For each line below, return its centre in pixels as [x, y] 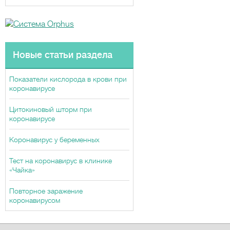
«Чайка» [22, 170]
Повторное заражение [46, 191]
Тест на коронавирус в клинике [61, 161]
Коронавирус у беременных [54, 140]
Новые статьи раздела [63, 55]
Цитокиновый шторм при [51, 109]
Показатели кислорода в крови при [68, 79]
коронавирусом [35, 200]
